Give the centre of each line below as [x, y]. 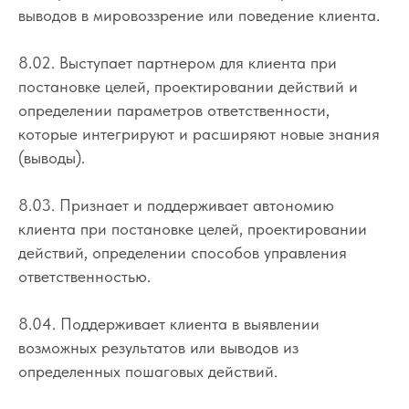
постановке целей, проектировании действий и [188, 86]
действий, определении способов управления [183, 252]
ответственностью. [84, 276]
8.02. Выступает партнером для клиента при [178, 62]
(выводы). [52, 157]
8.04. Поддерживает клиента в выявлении [169, 323]
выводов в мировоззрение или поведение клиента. [199, 15]
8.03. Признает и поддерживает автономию [176, 204]
